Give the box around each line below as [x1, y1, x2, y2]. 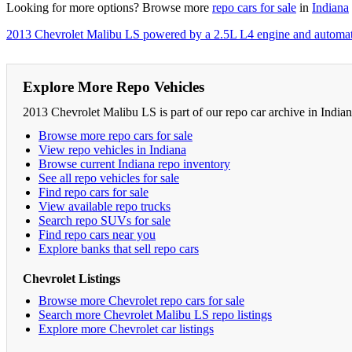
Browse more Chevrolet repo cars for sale [38, 293, 244, 307]
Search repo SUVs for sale [38, 213, 170, 227]
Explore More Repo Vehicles [23, 78, 204, 95]
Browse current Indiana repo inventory [38, 156, 230, 170]
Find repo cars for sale [38, 185, 148, 199]
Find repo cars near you [38, 227, 156, 241]
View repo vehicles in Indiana [38, 142, 186, 156]
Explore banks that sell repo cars [38, 241, 199, 255]
